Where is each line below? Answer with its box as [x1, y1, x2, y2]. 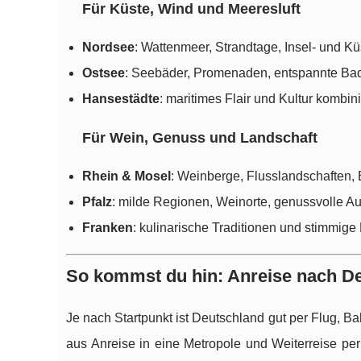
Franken [82, 221, 133, 235]
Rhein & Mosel [82, 169, 171, 184]
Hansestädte [82, 92, 160, 106]
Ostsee [82, 66, 125, 81]
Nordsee [82, 40, 135, 55]
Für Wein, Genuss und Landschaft [82, 130, 317, 147]
